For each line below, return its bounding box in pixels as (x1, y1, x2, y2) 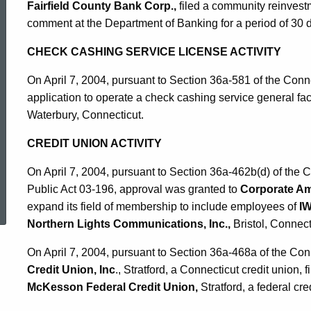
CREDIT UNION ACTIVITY (27, 137, 162, 149)
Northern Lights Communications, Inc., (27, 218, 230, 230)
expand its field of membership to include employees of (27, 201, 299, 212)
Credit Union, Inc (27, 264, 115, 276)
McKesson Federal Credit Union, (27, 281, 198, 293)
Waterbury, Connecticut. (27, 109, 144, 121)
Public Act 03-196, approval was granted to (27, 183, 240, 195)
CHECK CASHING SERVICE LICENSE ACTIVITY (27, 46, 281, 58)
